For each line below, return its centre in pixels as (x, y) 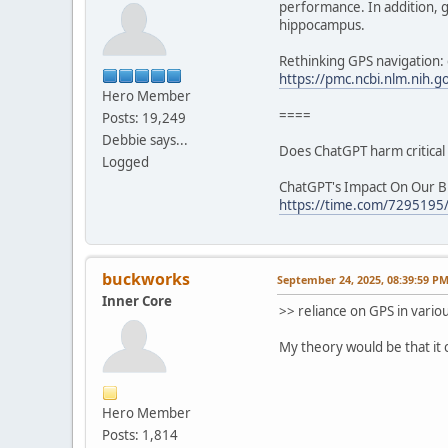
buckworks (146, 279)
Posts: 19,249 (144, 118)
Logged (125, 162)
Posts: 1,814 (140, 435)
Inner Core (137, 301)
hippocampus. (322, 25)
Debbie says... (145, 140)
